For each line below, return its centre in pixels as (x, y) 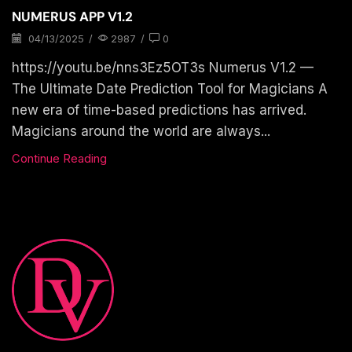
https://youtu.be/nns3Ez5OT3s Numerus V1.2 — (163, 68)
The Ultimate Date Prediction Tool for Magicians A (170, 89)
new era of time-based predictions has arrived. (159, 110)
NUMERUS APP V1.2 (72, 16)
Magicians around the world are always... (141, 132)
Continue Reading (59, 159)
